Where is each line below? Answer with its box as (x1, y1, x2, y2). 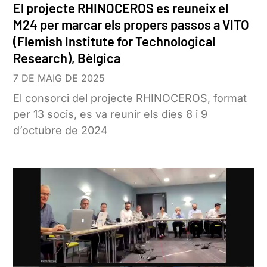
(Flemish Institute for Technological (13, 33, 216, 49)
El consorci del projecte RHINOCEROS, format (13, 92, 247, 105)
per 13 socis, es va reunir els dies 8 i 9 (13, 108, 208, 121)
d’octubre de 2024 (13, 124, 108, 137)
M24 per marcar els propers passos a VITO (13, 17, 250, 33)
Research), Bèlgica (13, 50, 121, 66)
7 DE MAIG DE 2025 (13, 72, 105, 85)
